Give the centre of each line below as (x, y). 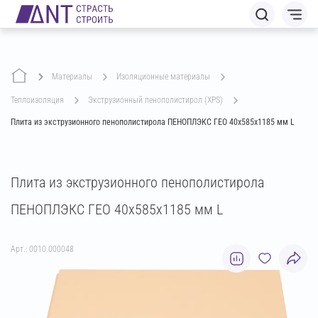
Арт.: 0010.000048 (42, 249)
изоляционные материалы (166, 76)
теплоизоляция (39, 100)
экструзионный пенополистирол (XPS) (158, 100)
